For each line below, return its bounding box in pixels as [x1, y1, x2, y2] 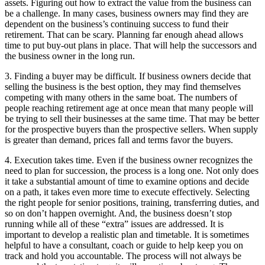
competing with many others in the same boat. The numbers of [5, 92, 237, 102]
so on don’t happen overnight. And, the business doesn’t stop [5, 208, 232, 218]
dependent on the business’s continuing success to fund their [5, 18, 228, 29]
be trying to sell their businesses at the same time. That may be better [5, 113, 259, 124]
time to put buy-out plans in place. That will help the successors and [5, 40, 257, 50]
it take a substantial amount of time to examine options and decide [5, 176, 249, 186]
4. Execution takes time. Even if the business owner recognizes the [5, 154, 253, 165]
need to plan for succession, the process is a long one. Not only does [5, 165, 258, 176]
